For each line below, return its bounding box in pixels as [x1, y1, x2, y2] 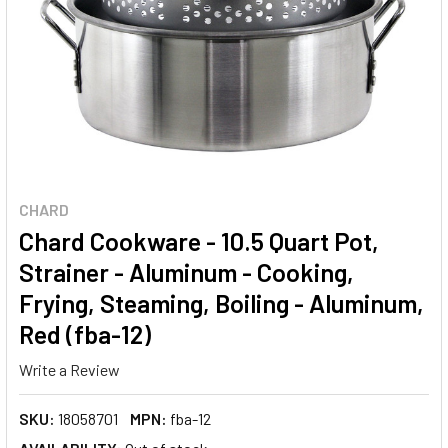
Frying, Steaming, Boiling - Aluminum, [19, 288, 424, 318]
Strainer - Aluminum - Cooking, [19, 257, 354, 287]
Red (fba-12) [19, 319, 151, 349]
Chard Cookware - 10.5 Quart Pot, [19, 226, 379, 256]
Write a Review [19, 359, 120, 379]
